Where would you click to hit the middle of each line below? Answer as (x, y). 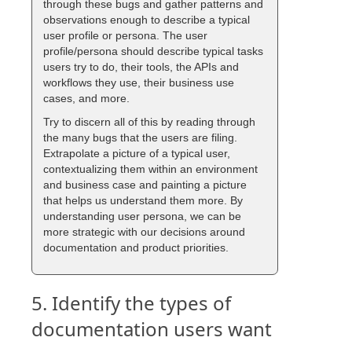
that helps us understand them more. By (143, 201)
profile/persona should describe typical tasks (154, 51)
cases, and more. (87, 99)
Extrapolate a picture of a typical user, (137, 154)
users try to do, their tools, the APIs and (141, 67)
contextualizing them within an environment (151, 169)
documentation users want (152, 329)
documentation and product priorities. (136, 248)
